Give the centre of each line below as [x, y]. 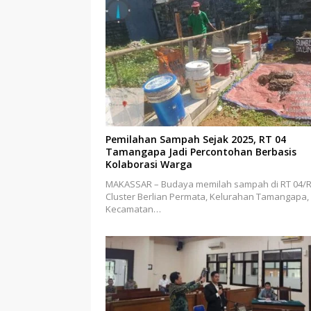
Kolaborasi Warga [149, 165]
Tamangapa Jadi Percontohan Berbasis [201, 152]
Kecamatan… [133, 209]
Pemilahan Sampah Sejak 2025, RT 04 [196, 140]
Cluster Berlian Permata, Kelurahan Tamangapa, [207, 197]
